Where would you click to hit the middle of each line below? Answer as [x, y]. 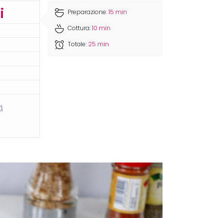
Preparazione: [88, 12]
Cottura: [79, 28]
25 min [99, 45]
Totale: [77, 45]
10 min [101, 28]
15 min [118, 12]
